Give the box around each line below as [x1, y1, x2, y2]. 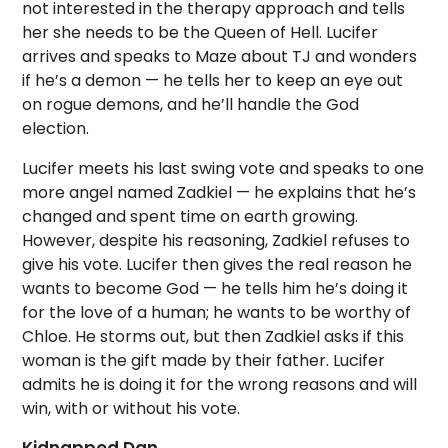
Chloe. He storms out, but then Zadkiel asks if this [22, 325, 405, 349]
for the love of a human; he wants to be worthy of [22, 301, 412, 325]
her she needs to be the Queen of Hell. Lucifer [22, 21, 379, 45]
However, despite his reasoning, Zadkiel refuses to [22, 229, 411, 253]
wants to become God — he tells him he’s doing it [22, 277, 409, 301]
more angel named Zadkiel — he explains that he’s [22, 181, 417, 205]
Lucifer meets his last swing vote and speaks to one [22, 157, 425, 181]
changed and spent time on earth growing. [22, 205, 359, 229]
